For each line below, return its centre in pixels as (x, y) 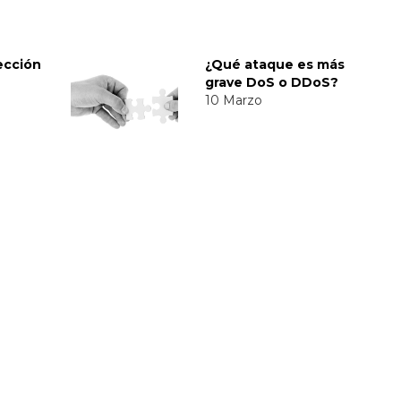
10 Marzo (234, 100)
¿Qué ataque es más (275, 64)
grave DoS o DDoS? (272, 82)
